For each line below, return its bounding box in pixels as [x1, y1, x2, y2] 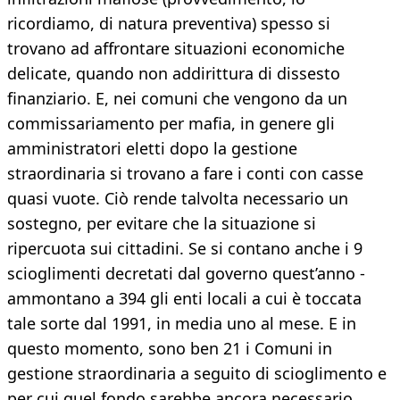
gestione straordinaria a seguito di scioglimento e [7, 362, 387, 385]
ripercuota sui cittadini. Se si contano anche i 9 [7, 237, 362, 260]
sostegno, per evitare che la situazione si [7, 212, 316, 235]
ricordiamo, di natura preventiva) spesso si [7, 12, 330, 35]
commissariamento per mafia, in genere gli [7, 112, 335, 135]
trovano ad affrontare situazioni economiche [7, 37, 345, 60]
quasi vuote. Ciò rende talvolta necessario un [7, 187, 348, 210]
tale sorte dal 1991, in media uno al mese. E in [7, 312, 356, 335]
